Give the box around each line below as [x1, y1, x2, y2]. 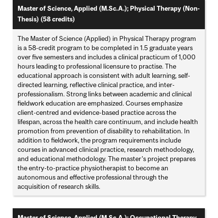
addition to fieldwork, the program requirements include [18, 136, 182, 145]
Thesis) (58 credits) [18, 16, 75, 23]
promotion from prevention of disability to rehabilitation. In [18, 127, 190, 135]
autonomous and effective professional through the [18, 173, 168, 182]
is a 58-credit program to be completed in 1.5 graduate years [18, 44, 193, 52]
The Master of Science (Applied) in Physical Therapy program [18, 35, 197, 43]
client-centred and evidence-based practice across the [18, 109, 177, 117]
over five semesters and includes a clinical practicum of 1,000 [18, 53, 196, 61]
